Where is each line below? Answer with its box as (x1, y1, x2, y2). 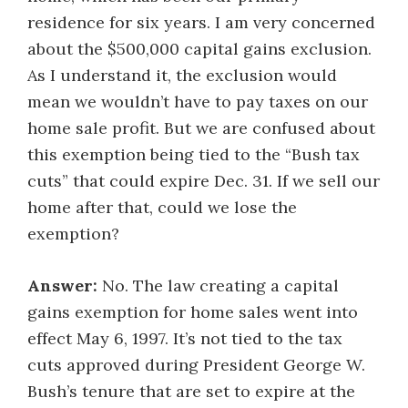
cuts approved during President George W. (27, 354, 365, 375)
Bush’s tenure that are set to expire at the (27, 381, 355, 402)
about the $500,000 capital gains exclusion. (27, 38, 372, 59)
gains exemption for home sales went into (27, 301, 358, 322)
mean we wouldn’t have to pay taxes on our (27, 91, 368, 112)
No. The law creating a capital (97, 275, 339, 296)
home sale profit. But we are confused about (27, 117, 375, 138)
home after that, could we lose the (27, 197, 297, 218)
